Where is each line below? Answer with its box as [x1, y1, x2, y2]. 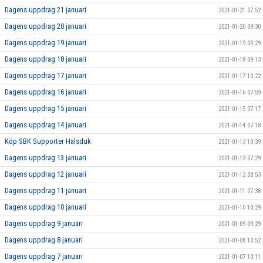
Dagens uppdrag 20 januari [5, 21, 86, 31]
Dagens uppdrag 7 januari [5, 251, 83, 261]
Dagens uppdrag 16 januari [5, 87, 86, 96]
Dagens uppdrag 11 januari [5, 186, 86, 195]
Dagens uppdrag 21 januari [5, 5, 86, 14]
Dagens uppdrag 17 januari [5, 70, 86, 80]
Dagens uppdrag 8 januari [5, 235, 83, 244]
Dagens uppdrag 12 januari [5, 169, 86, 178]
